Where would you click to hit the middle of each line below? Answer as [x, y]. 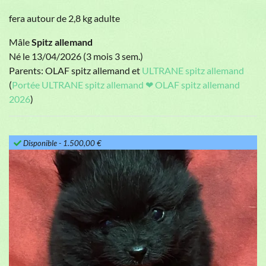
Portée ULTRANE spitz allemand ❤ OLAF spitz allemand [126, 85]
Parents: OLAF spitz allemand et [75, 71]
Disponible [40, 143]
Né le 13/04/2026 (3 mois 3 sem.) [76, 56]
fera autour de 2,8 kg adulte [64, 18]
